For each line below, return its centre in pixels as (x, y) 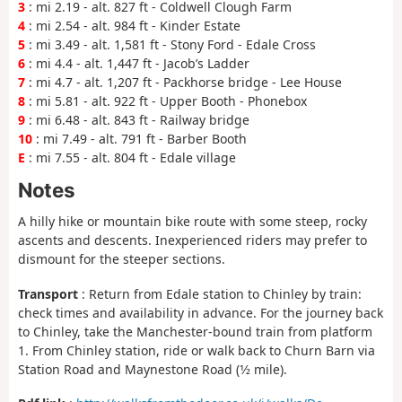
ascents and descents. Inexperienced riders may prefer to (192, 240)
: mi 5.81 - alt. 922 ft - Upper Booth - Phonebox (166, 101)
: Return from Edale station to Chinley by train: (220, 293)
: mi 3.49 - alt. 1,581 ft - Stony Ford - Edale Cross (170, 45)
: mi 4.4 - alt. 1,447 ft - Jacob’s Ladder (137, 64)
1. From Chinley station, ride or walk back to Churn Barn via (197, 350)
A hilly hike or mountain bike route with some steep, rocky (192, 222)
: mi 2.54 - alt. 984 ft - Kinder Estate (133, 26)
